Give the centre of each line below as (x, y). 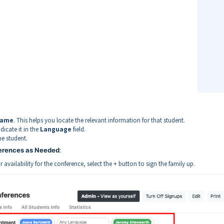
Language (56, 129)
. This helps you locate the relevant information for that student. (99, 120)
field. (78, 129)
